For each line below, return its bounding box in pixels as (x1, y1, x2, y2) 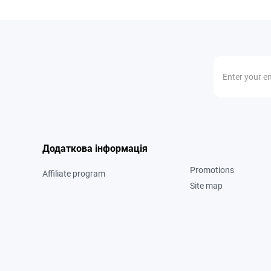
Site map (189, 180, 223, 191)
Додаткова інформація (42, 142, 148, 154)
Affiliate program (42, 168, 105, 178)
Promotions (189, 165, 234, 175)
